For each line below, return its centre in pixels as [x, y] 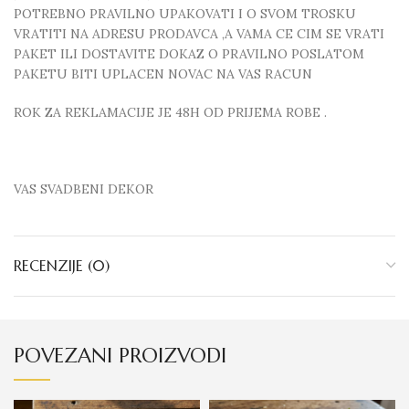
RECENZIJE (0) [62, 266]
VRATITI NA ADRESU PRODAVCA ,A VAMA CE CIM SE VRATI [199, 34]
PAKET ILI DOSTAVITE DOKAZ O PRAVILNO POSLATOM [189, 54]
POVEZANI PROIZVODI [120, 356]
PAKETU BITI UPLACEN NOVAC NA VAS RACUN [163, 74]
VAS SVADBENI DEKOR [84, 189]
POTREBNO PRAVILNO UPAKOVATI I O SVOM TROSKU [185, 14]
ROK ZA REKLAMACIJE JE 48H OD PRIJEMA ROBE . [170, 112]
